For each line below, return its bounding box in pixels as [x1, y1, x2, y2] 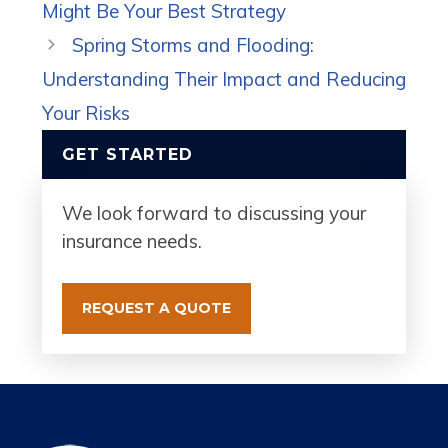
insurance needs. [62, 228, 202, 253]
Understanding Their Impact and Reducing [42, 66, 406, 91]
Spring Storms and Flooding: [72, 32, 315, 57]
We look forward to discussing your [62, 200, 366, 225]
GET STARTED [62, 144, 193, 164]
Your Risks [42, 100, 130, 125]
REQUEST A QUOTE [82, 299, 231, 317]
